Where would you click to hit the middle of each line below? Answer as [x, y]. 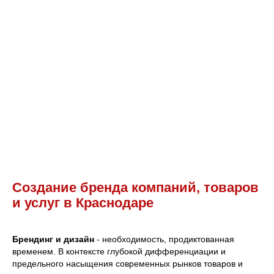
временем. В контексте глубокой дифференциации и [119, 251]
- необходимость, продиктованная [164, 239]
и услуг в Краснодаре [83, 202]
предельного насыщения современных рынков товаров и [128, 263]
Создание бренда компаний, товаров [135, 187]
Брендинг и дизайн [53, 239]
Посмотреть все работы [137, 41]
